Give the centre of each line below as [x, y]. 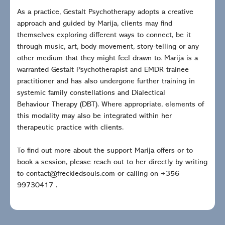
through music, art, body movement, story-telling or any [108, 47]
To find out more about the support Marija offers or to [105, 151]
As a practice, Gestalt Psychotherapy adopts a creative [105, 13]
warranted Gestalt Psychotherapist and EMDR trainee [103, 70]
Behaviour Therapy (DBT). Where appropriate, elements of [111, 105]
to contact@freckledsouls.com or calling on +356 [98, 174]
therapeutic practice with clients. [70, 128]
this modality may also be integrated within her [94, 117]
